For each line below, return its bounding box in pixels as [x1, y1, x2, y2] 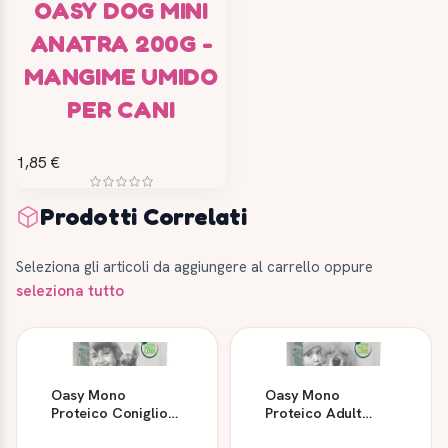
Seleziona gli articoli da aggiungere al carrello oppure [16, 256, 373, 277]
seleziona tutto [16, 280, 124, 301]
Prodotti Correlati [40, 201, 247, 231]
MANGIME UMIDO [24, 61, 218, 91]
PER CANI [67, 94, 175, 124]
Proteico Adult [265, 402, 362, 422]
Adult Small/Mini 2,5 [51, 420, 183, 440]
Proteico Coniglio [51, 402, 168, 422]
